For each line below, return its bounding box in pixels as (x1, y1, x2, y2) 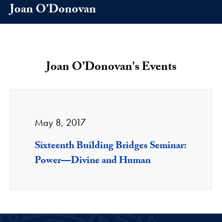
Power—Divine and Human (35, 153, 151, 170)
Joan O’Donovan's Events (46, 58, 176, 79)
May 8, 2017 (35, 116, 86, 129)
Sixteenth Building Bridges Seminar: (35, 138, 186, 156)
